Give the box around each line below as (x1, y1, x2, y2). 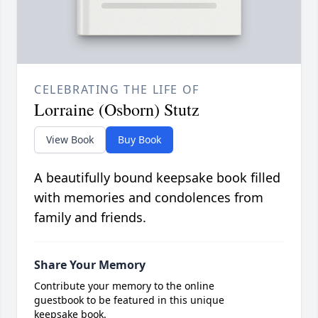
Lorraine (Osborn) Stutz (34, 97, 199, 121)
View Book (46, 132, 94, 146)
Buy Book (118, 132, 161, 146)
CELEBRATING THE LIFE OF (34, 81, 199, 97)
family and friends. (34, 208, 146, 226)
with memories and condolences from (34, 188, 263, 206)
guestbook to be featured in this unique (34, 292, 224, 307)
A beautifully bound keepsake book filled (34, 168, 280, 186)
